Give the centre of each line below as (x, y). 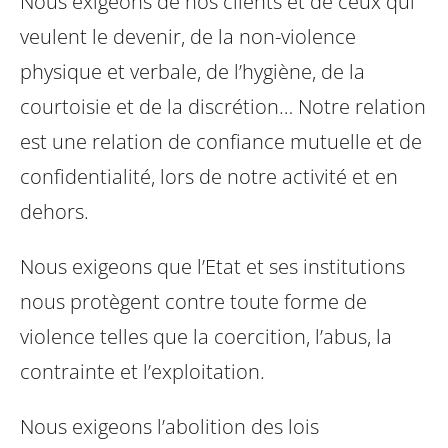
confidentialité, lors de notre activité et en (209, 176)
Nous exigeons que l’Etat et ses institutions (212, 266)
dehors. (54, 211)
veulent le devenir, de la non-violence (188, 36)
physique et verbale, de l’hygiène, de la (192, 71)
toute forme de (296, 301)
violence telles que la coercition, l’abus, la (206, 336)
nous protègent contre (122, 301)
